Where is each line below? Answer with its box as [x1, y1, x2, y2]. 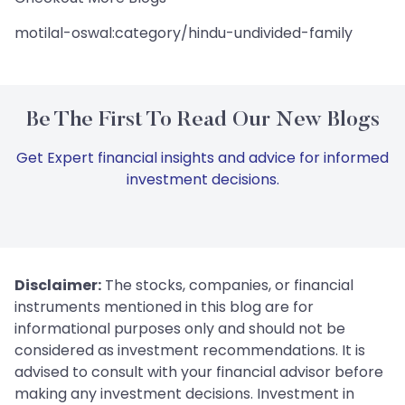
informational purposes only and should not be [14, 317, 345, 339]
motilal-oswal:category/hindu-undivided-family [14, 22, 353, 43]
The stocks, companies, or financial [101, 274, 353, 296]
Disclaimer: [14, 274, 101, 296]
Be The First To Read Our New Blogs [25, 108, 380, 131]
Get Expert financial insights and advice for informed [16, 146, 389, 168]
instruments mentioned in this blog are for [14, 296, 314, 317]
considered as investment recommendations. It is [14, 339, 365, 361]
